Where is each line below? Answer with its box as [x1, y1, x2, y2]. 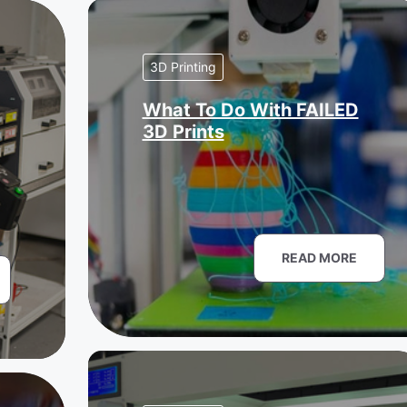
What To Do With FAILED [142, 99, 359, 121]
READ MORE [282, 250, 357, 265]
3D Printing [149, 59, 216, 74]
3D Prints [142, 121, 224, 143]
